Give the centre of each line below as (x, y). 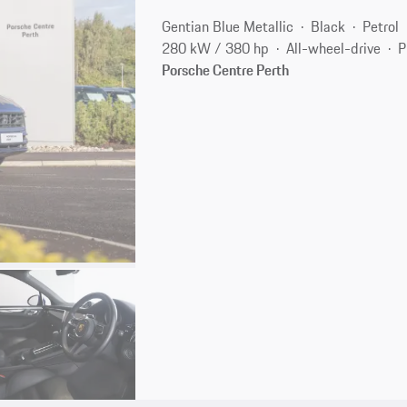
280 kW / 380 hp (216, 48)
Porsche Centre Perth (226, 69)
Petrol (381, 26)
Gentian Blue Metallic (228, 26)
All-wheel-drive (334, 48)
